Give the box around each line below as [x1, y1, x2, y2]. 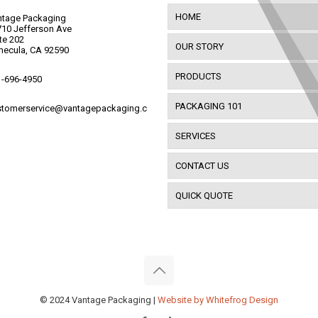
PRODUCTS [175, 71, 221, 82]
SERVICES [175, 131, 216, 141]
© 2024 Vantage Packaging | [40, 295, 158, 305]
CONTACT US [175, 160, 229, 171]
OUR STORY [175, 41, 224, 52]
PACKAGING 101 [175, 101, 242, 111]
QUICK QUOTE [175, 190, 233, 201]
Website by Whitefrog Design [158, 295, 278, 305]
